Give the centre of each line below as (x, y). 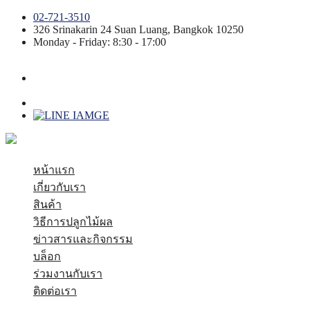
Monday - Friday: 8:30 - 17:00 (100, 42)
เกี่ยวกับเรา (60, 187)
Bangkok (193, 29)
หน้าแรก (54, 170)
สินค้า (47, 204)
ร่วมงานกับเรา (68, 274)
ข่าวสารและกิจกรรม (83, 239)
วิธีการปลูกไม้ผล (73, 222)
